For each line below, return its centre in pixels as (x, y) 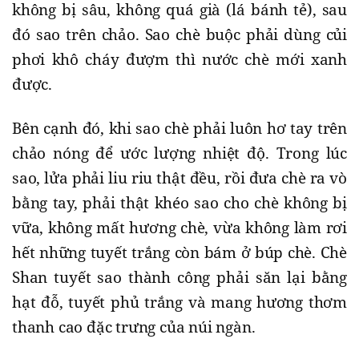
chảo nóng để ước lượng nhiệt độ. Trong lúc (179, 153)
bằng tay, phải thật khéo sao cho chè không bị (179, 203)
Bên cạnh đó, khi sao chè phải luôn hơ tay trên (179, 129)
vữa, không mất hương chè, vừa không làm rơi (179, 228)
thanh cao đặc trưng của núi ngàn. (134, 327)
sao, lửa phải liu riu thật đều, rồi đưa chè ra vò (179, 178)
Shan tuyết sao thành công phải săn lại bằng (179, 278)
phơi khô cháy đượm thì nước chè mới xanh (179, 60)
